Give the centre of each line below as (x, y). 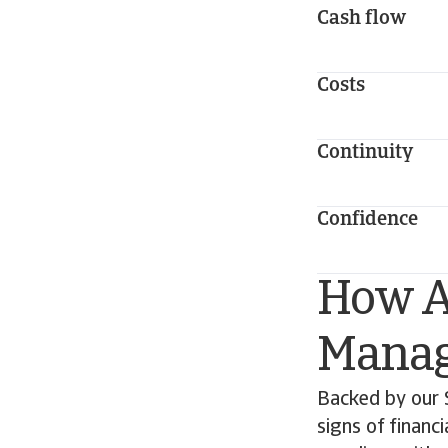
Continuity (365, 153)
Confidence (367, 220)
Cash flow (361, 19)
